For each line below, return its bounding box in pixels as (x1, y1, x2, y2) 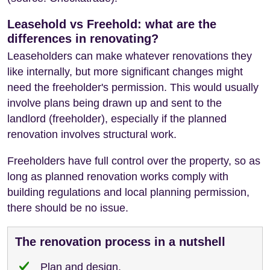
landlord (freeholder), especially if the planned (7, 112, 227, 125)
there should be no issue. (7, 201, 128, 214)
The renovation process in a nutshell (15, 234, 225, 248)
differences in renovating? (7, 31, 159, 45)
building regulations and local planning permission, (7, 186, 250, 198)
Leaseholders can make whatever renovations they (7, 49, 252, 62)
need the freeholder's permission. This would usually (7, 81, 259, 93)
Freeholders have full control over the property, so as (7, 154, 260, 167)
